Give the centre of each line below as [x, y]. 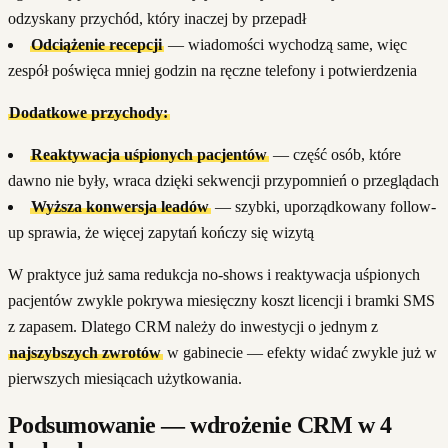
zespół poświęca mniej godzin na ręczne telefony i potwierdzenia [212, 71]
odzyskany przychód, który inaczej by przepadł [157, 19]
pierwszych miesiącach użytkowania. [125, 379]
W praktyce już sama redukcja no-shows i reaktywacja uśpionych [214, 275]
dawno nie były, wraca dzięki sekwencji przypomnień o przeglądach [223, 181]
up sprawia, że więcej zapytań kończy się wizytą [161, 233]
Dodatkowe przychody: [89, 113]
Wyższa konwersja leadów [120, 207]
